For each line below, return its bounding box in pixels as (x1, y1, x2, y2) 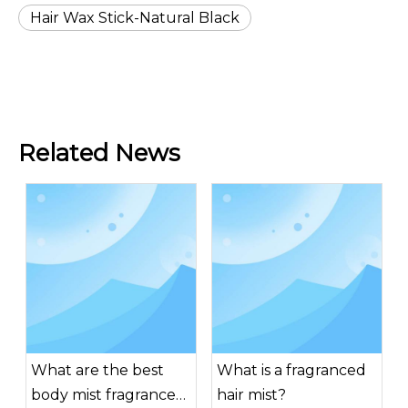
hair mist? (217, 385, 286, 403)
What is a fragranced (217, 361, 366, 379)
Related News (18, 138, 180, 168)
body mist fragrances (31, 385, 182, 403)
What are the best (31, 361, 164, 379)
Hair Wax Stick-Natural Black (30, 8, 240, 26)
